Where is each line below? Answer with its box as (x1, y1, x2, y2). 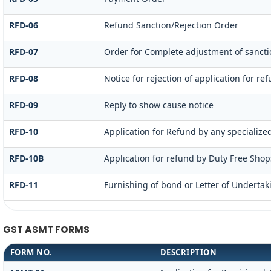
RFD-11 (8, 178, 38, 191)
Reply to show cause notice (103, 99, 214, 111)
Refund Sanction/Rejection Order (103, 19, 238, 31)
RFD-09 (8, 99, 38, 111)
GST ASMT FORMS (2, 223, 90, 236)
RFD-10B (8, 152, 44, 164)
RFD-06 (8, 19, 38, 31)
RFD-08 (8, 72, 38, 84)
